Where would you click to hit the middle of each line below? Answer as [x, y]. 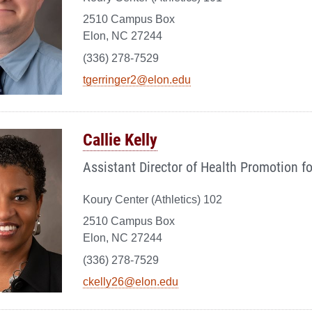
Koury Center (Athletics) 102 [153, 199]
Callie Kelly [120, 139]
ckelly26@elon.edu [131, 282]
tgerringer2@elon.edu [137, 80]
